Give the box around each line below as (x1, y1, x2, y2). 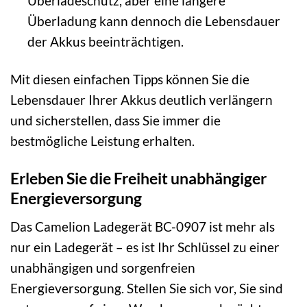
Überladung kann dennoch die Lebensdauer (27, 13, 280, 29)
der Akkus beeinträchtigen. (27, 34, 184, 50)
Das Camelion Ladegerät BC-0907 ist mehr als (10, 218, 275, 234)
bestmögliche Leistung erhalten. (10, 133, 195, 149)
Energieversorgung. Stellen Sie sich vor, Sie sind (10, 280, 283, 296)
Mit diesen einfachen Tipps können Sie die (10, 71, 249, 88)
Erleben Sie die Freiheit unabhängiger (10, 169, 267, 188)
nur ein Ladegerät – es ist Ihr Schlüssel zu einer (10, 238, 280, 255)
